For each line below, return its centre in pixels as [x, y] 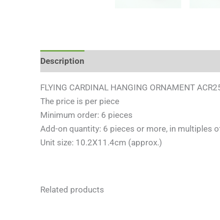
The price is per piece [80, 101]
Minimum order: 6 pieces [86, 115]
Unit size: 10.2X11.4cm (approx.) [101, 142]
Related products [72, 189]
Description [62, 61]
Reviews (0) [117, 61]
